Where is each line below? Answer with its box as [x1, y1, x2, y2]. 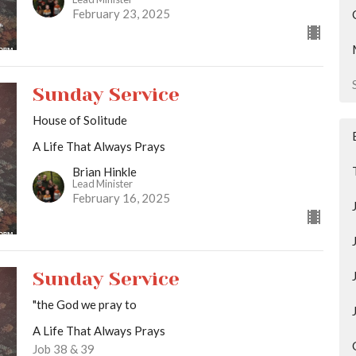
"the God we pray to [32, 297, 137, 312]
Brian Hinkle [72, 164, 137, 180]
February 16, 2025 [72, 191, 170, 206]
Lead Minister [72, 177, 133, 191]
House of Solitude [32, 112, 127, 127]
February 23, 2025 [72, 6, 170, 21]
